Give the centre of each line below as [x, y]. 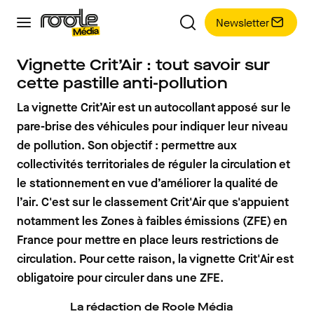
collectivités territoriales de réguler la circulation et [153, 164]
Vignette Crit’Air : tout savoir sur [143, 65]
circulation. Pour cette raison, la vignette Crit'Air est [155, 259]
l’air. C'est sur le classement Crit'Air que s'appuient [153, 202]
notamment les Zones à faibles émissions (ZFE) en [152, 221]
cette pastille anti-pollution [122, 83]
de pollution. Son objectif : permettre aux [127, 145]
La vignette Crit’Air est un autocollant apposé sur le [154, 108]
